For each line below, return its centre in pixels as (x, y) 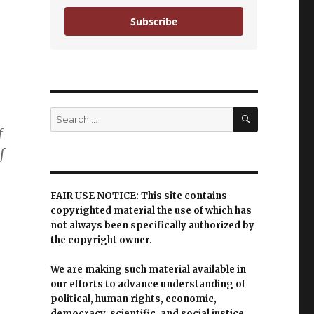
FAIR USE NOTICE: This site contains (138, 196)
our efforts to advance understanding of (148, 285)
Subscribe (154, 22)
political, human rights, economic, (133, 299)
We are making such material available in (148, 270)
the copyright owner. (101, 240)
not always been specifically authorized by (152, 226)
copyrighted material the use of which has (151, 211)
